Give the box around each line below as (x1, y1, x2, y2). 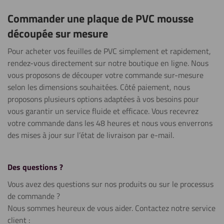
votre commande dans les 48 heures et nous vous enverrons (7, 117, 212, 129)
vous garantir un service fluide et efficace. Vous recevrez (7, 105, 198, 117)
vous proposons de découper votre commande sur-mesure (7, 69, 203, 81)
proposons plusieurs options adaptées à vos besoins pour (7, 93, 199, 105)
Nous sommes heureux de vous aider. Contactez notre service (7, 202, 215, 214)
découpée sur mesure (7, 25, 108, 42)
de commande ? (7, 190, 60, 202)
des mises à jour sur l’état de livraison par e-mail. (7, 129, 174, 141)
